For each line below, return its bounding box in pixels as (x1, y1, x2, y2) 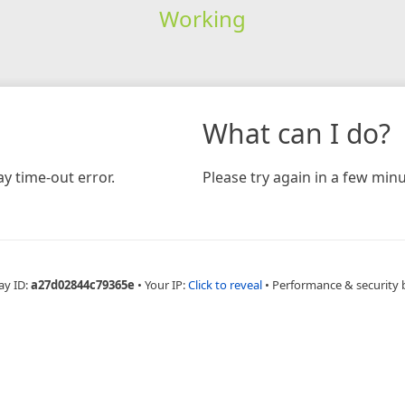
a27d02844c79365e (30, 276, 135, 293)
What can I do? (202, 114, 391, 152)
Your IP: (144, 276, 188, 293)
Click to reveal (187, 276, 262, 293)
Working (158, 3, 246, 33)
